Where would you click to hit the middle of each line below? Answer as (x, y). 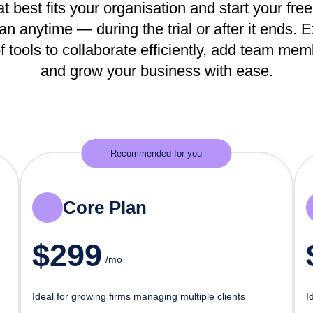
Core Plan (105, 208)
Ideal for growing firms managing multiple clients (139, 296)
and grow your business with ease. (156, 71)
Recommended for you (156, 153)
